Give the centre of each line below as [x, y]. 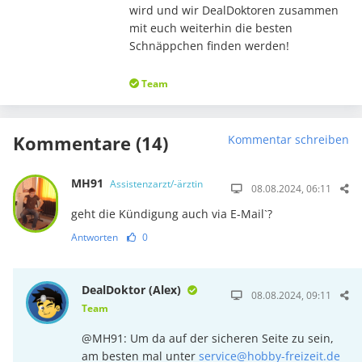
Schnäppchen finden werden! [209, 45]
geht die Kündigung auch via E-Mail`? [171, 213]
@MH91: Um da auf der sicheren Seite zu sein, [208, 338]
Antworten [94, 237]
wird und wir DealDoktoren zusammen [234, 10]
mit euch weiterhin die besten [210, 27]
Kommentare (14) [90, 143]
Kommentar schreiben [288, 139]
